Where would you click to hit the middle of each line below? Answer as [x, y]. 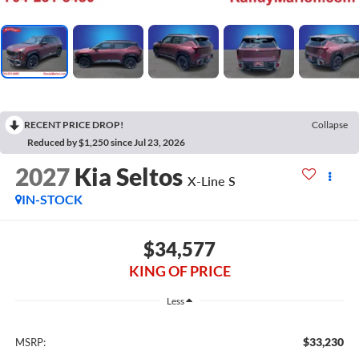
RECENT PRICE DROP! [74, 124]
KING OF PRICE [179, 271]
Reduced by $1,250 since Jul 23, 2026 [106, 142]
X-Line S [211, 180]
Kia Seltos [128, 176]
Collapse [330, 124]
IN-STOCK [52, 199]
